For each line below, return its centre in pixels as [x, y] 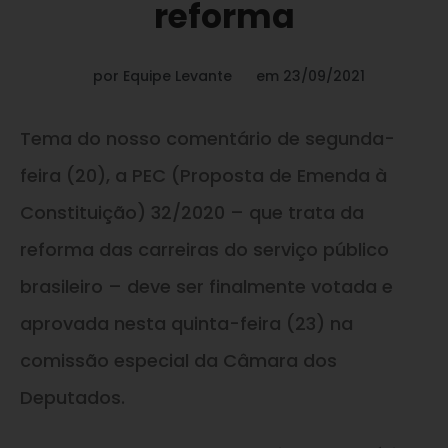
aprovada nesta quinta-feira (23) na [186, 323]
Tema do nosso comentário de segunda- [207, 138]
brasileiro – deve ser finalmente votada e [206, 286]
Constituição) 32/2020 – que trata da [192, 212]
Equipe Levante [177, 75]
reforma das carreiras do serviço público [204, 249]
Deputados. [72, 397]
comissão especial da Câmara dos [178, 360]
